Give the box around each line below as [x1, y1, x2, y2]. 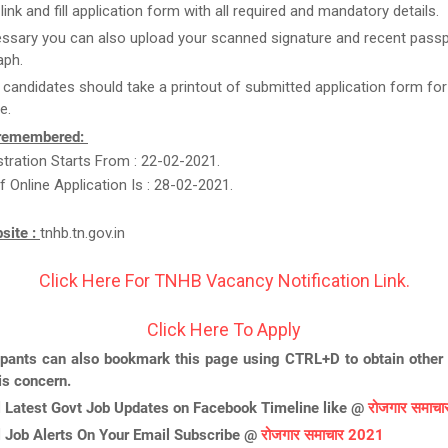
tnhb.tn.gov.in [40, 224, 125, 242]
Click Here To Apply [147, 319, 301, 340]
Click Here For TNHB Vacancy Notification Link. [38, 270, 410, 291]
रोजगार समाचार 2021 [261, 426, 384, 444]
